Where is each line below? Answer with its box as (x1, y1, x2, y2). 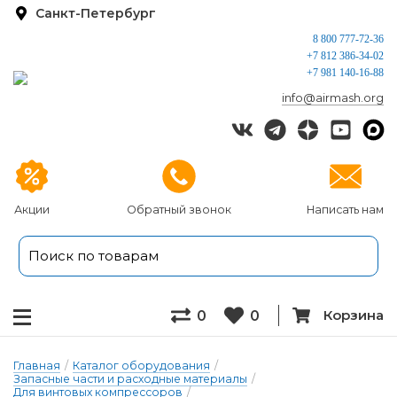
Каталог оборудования (73, 359, 210, 372)
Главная (13, 359, 60, 372)
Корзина (323, 307, 384, 323)
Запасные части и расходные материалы (13, 372, 247, 385)
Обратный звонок (126, 203, 231, 216)
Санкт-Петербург (35, 4, 156, 21)
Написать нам (307, 203, 384, 216)
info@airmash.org (282, 90, 384, 105)
